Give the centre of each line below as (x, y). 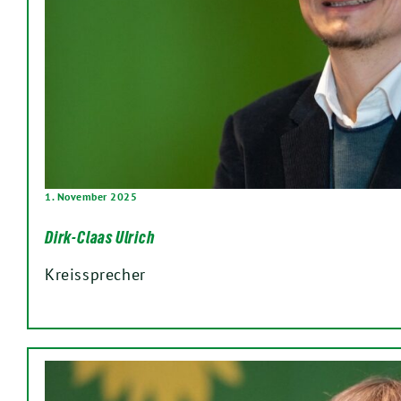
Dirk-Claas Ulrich (100, 238)
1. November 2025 (91, 197)
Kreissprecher (95, 275)
